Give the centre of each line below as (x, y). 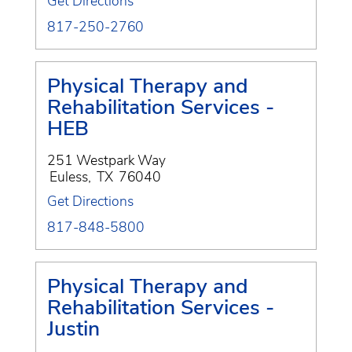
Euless (69, 176)
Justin (73, 328)
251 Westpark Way (106, 160)
